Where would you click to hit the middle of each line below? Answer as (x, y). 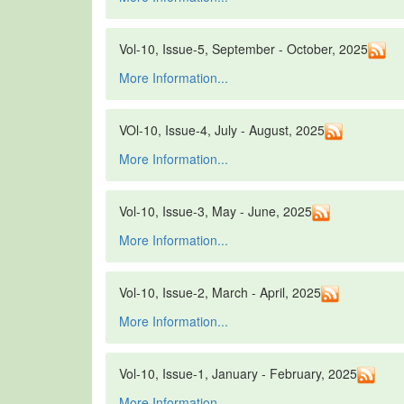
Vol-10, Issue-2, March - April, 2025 (220, 293)
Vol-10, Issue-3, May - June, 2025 (216, 211)
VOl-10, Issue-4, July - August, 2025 (222, 130)
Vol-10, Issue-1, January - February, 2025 (238, 374)
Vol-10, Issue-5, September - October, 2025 (243, 49)
